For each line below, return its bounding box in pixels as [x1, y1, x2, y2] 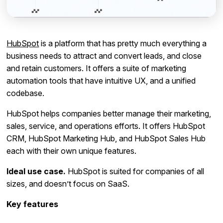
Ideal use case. [6, 166, 66, 177]
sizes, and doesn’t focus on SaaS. [6, 179, 130, 189]
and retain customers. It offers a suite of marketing [6, 63, 187, 74]
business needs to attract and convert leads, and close [6, 51, 202, 61]
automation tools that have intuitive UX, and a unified [6, 76, 196, 86]
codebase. [6, 88, 45, 99]
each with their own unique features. [6, 146, 137, 156]
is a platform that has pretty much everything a [39, 38, 207, 49]
